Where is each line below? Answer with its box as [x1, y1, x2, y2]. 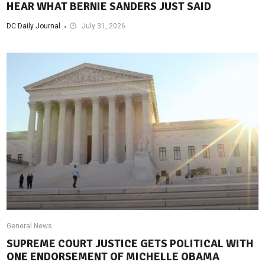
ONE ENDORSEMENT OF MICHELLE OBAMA [7, 249, 220, 264]
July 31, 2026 [82, 21, 126, 30]
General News [7, 221, 53, 230]
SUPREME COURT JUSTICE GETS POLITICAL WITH [7, 236, 254, 251]
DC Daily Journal [7, 21, 61, 30]
